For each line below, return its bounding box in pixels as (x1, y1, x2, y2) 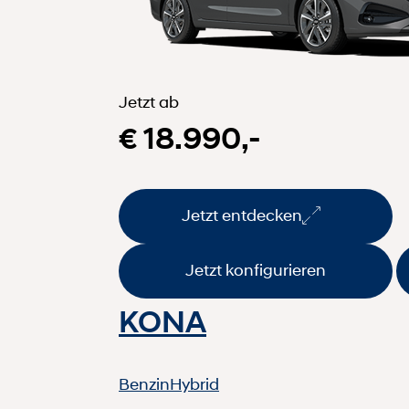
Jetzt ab (119, 91, 179, 112)
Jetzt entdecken (182, 205, 302, 226)
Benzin (119, 373, 170, 394)
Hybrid (170, 373, 219, 394)
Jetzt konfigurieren (185, 260, 326, 281)
